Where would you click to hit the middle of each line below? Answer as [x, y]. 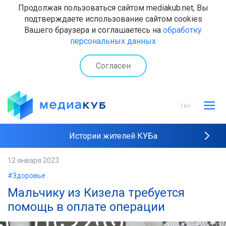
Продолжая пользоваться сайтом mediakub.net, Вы [113, 8]
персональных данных [113, 41]
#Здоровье [26, 176]
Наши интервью [113, 185]
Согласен [113, 66]
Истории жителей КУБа [113, 136]
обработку [182, 30]
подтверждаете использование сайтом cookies [113, 19]
